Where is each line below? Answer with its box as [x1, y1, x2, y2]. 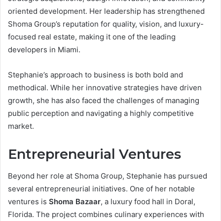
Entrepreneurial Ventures [8, 146, 181, 162]
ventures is [8, 197, 49, 207]
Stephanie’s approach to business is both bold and [8, 70, 183, 79]
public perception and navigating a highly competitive [8, 108, 194, 118]
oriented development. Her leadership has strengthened [8, 6, 205, 16]
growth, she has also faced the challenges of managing [8, 95, 199, 105]
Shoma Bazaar [49, 197, 101, 207]
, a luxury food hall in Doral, [101, 197, 195, 207]
